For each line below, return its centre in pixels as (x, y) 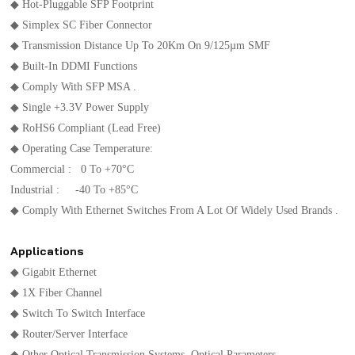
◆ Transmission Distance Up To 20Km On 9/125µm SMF (142, 45)
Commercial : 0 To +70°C (73, 168)
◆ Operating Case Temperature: (82, 148)
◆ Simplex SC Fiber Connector (82, 24)
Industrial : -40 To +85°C (89, 189)
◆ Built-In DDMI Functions (109, 65)
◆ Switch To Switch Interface (78, 313)
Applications (48, 251)
